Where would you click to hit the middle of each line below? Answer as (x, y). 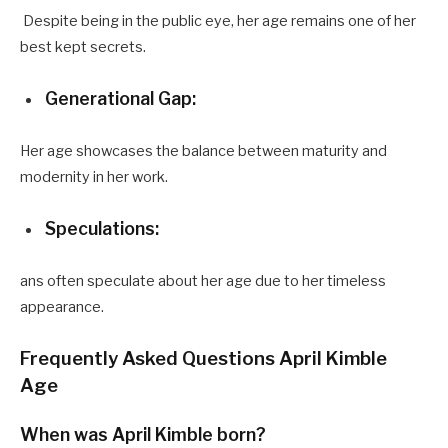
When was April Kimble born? (143, 435)
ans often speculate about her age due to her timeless (203, 280)
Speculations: (102, 228)
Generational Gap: (122, 99)
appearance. (62, 306)
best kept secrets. (84, 47)
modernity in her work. (95, 177)
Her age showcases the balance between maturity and (203, 151)
